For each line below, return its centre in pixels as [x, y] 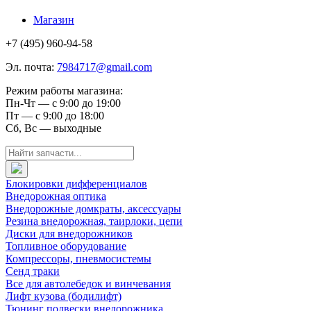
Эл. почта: [31, 67]
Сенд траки [33, 271]
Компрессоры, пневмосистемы [78, 259]
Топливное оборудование [66, 246]
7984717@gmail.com [104, 67]
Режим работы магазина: [64, 91]
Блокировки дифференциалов [76, 184]
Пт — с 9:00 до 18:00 [55, 116]
